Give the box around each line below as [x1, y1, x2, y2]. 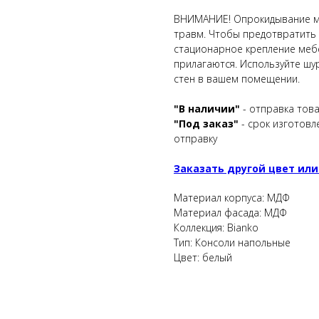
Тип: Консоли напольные [174, 235, 291, 249]
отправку [174, 131, 217, 145]
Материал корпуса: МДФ [174, 190, 290, 204]
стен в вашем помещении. [174, 71, 300, 85]
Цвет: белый [174, 250, 232, 264]
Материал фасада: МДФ [174, 205, 287, 219]
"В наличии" [174, 101, 243, 115]
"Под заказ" [174, 116, 239, 130]
